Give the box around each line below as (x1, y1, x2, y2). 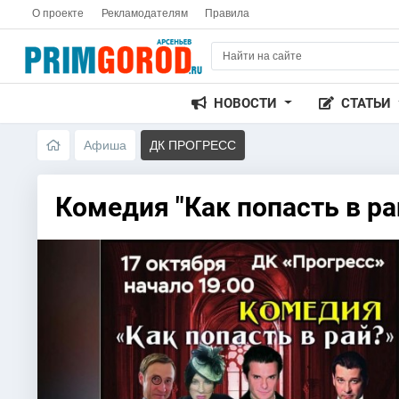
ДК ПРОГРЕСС (149, 138, 236, 152)
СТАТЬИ (341, 95, 395, 111)
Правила (204, 7, 249, 20)
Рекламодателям (101, 7, 188, 20)
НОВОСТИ (214, 95, 281, 111)
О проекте (32, 7, 85, 20)
